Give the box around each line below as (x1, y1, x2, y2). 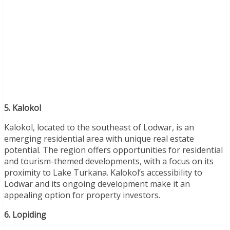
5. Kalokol (4, 102, 41, 113)
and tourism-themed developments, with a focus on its (4, 155, 214, 167)
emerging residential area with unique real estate (4, 132, 194, 144)
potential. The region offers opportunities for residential (4, 144, 223, 156)
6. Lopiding (4, 208, 46, 220)
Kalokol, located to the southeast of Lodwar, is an (4, 121, 194, 133)
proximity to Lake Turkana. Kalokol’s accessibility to (4, 166, 202, 178)
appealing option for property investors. (4, 189, 160, 201)
